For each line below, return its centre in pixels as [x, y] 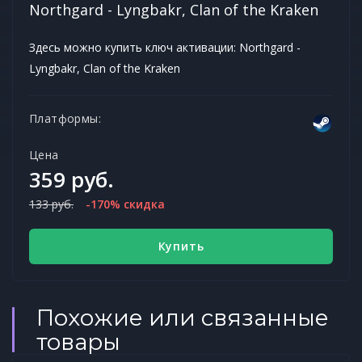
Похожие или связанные [183, 317]
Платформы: [65, 118]
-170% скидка [125, 204]
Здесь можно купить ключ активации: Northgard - [165, 47]
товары [78, 341]
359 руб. [72, 179]
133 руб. [51, 204]
